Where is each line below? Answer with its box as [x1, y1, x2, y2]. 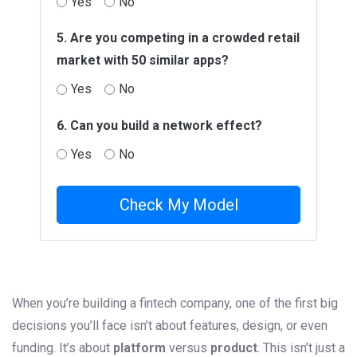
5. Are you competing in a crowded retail [57, 30, 300, 46]
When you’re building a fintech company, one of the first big [12, 296, 338, 312]
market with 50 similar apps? [57, 53, 229, 69]
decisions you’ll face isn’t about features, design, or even [12, 318, 328, 334]
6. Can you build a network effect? [57, 117, 262, 133]
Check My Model [119, 195, 238, 215]
